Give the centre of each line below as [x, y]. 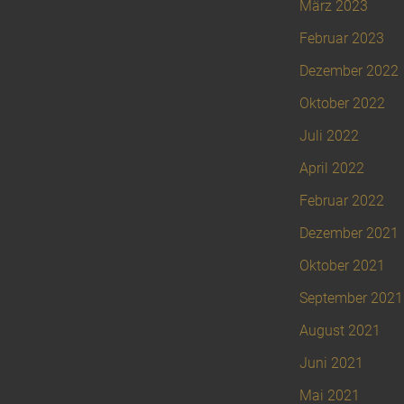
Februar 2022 [342, 201]
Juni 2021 [331, 363]
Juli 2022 [329, 136]
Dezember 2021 [349, 234]
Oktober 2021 [342, 266]
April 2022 [332, 169]
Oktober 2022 [342, 104]
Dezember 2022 [349, 71]
